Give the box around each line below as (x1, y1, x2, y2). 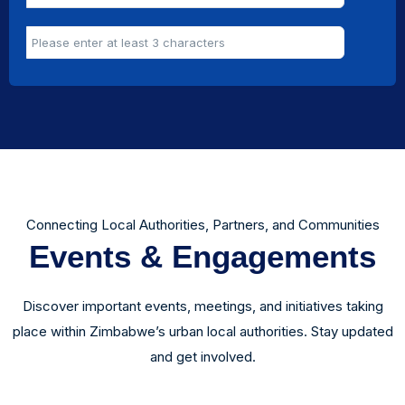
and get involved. (149, 348, 256, 366)
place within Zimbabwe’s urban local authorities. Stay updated (12, 323, 393, 341)
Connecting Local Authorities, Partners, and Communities (25, 216, 380, 234)
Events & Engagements (29, 239, 376, 275)
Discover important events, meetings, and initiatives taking (22, 297, 383, 316)
